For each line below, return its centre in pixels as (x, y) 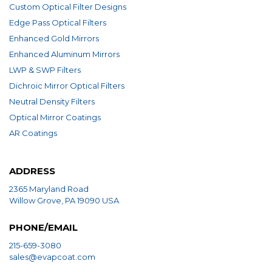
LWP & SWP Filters (45, 70)
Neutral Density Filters (52, 102)
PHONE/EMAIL (43, 228)
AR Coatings (33, 133)
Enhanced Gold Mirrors (54, 39)
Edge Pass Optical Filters (58, 23)
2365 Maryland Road (49, 189)
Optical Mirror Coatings (55, 117)
